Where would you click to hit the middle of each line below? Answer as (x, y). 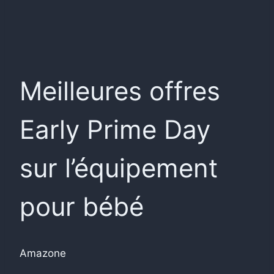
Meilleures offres (120, 91)
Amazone (43, 253)
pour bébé (82, 206)
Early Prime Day (115, 129)
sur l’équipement (119, 168)
